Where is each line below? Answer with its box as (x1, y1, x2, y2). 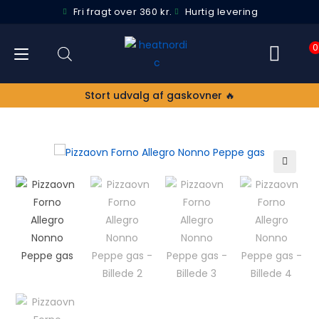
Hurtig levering (184, 5, 258, 19)
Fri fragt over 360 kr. (73, 5, 173, 19)
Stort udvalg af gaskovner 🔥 (84, 88, 235, 103)
